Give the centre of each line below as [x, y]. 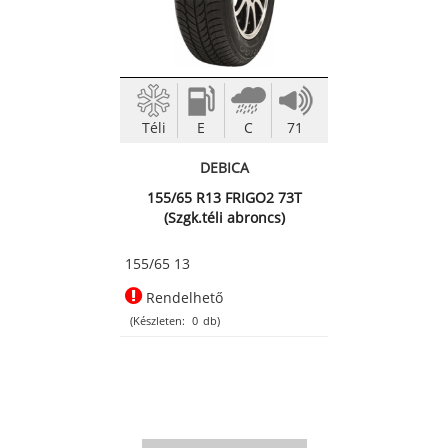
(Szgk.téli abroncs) [224, 218]
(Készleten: [157, 321]
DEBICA [224, 168]
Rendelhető [182, 298]
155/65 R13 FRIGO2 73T [224, 198]
